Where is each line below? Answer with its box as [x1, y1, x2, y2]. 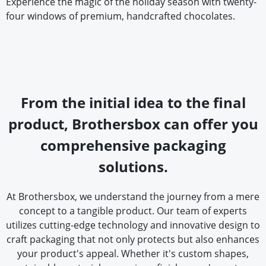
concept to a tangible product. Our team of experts [19, 204, 247, 217]
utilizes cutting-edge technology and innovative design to [6, 218, 260, 232]
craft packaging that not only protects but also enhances [7, 233, 259, 246]
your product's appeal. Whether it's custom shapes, [17, 247, 249, 260]
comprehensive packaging [40, 135, 226, 155]
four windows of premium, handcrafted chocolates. [6, 9, 235, 23]
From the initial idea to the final [20, 93, 246, 112]
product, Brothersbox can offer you [8, 114, 258, 134]
